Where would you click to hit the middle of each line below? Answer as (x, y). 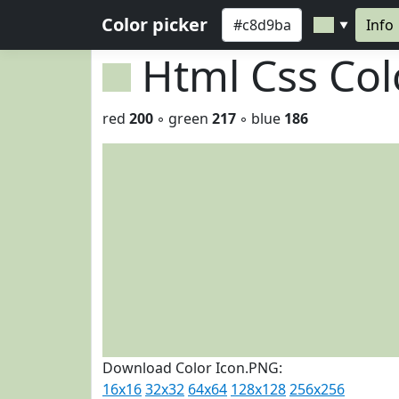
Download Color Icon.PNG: (192, 368)
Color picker (155, 24)
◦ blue (260, 118)
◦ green (183, 118)
